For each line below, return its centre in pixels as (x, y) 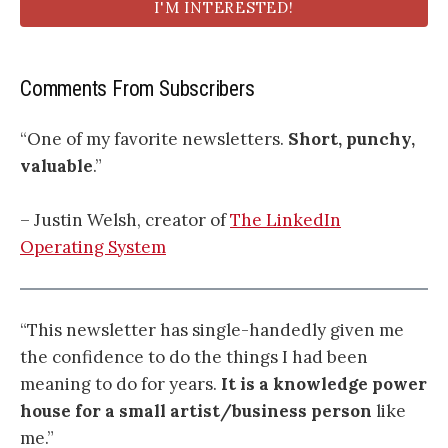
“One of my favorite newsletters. (154, 138)
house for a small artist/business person (196, 411)
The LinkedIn (285, 219)
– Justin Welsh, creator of (125, 219)
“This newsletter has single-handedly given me (212, 330)
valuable (56, 165)
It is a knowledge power (324, 384)
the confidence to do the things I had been (194, 357)
